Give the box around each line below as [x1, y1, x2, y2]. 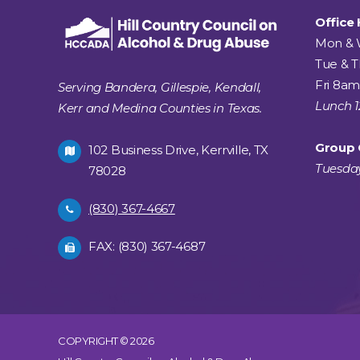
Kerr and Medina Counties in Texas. [58, 100, 262, 116]
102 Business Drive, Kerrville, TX [88, 141, 269, 157]
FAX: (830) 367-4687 [88, 238, 206, 254]
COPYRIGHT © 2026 [58, 333, 153, 347]
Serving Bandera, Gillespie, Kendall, [58, 79, 262, 95]
